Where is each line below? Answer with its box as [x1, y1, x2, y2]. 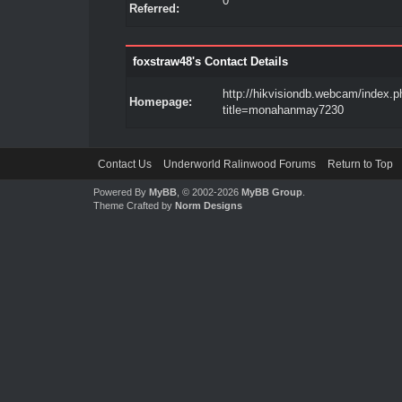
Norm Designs [174, 200, 242, 211]
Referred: [128, 2, 179, 15]
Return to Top [327, 158, 393, 170]
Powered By [92, 187, 149, 197]
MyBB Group [240, 187, 302, 197]
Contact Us [97, 158, 152, 170]
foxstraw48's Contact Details [132, 55, 288, 68]
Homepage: [128, 95, 192, 109]
